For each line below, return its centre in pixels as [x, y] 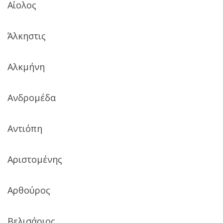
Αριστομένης [35, 159]
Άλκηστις [27, 36]
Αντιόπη [25, 128]
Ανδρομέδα [32, 97]
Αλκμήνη [26, 66]
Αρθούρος [29, 190]
